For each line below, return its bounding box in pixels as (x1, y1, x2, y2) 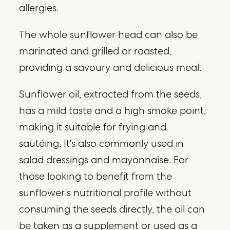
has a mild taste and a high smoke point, (19, 103, 206, 117)
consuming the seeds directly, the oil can (19, 202, 205, 216)
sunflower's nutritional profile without (19, 185, 192, 199)
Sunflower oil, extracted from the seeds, (19, 87, 202, 101)
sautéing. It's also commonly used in (19, 136, 184, 150)
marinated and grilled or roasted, (19, 44, 172, 57)
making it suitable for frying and (19, 120, 167, 133)
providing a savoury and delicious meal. (19, 60, 202, 74)
